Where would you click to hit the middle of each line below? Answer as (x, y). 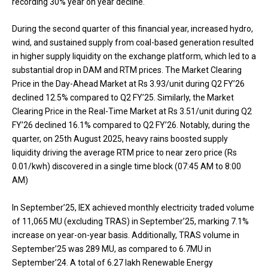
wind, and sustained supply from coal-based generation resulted (133, 43)
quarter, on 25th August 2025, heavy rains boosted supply (120, 139)
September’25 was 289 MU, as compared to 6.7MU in (112, 249)
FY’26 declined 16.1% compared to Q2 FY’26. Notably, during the (131, 125)
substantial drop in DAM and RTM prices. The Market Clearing (127, 70)
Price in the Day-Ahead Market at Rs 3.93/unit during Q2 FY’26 (128, 84)
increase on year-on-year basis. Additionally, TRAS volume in (126, 235)
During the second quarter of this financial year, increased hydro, (133, 29)
